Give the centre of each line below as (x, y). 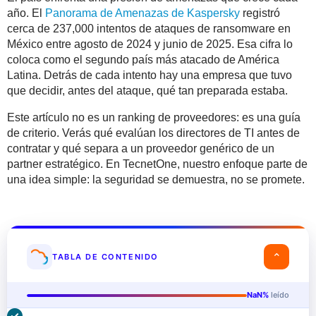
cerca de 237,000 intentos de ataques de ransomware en (149, 29)
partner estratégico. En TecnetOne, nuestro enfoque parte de (157, 164)
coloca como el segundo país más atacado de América (143, 60)
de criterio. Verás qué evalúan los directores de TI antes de (153, 133)
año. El (26, 13)
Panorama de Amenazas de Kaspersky (142, 13)
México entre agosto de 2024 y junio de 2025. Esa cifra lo (150, 44)
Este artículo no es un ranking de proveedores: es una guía (154, 118)
